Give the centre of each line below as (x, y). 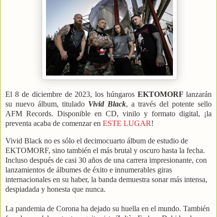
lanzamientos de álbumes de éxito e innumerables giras (89, 170)
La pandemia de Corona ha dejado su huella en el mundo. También (108, 209)
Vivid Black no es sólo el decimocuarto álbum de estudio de (97, 141)
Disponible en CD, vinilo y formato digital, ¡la (134, 114)
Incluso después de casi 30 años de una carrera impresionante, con (106, 160)
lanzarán (199, 94)
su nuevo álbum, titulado (47, 104)
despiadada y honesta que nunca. (55, 189)
